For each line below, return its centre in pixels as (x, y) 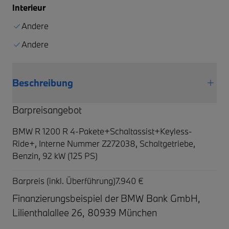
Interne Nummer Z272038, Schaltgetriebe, (117, 143)
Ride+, (26, 143)
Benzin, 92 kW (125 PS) (55, 155)
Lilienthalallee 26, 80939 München (85, 212)
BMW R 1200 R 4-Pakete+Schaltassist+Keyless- (102, 131)
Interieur (29, 7)
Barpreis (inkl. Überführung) (64, 180)
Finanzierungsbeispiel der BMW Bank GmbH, (106, 198)
